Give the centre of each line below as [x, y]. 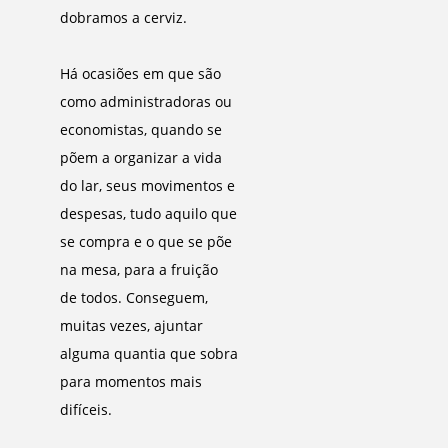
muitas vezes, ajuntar [131, 325]
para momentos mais [131, 381]
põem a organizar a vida [141, 157]
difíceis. [86, 409]
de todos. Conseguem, [134, 297]
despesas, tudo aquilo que [148, 213]
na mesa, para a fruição [139, 269]
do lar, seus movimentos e [147, 185]
